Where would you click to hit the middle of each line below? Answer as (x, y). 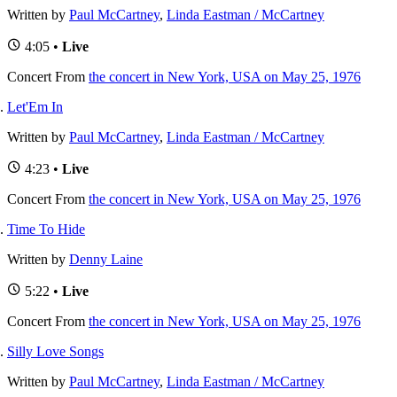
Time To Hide (46, 229)
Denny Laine (106, 259)
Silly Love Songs (55, 351)
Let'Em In (35, 106)
